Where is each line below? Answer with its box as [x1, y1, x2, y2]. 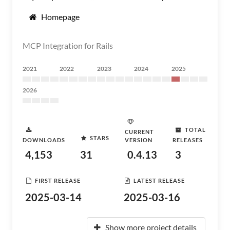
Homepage [41, 12, 80, 22]
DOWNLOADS [23, 137, 65, 143]
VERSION [125, 137, 153, 143]
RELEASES [172, 137, 203, 143]
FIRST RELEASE [35, 177, 81, 184]
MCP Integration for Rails [23, 41, 113, 50]
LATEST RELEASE [133, 177, 185, 184]
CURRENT [125, 128, 155, 135]
